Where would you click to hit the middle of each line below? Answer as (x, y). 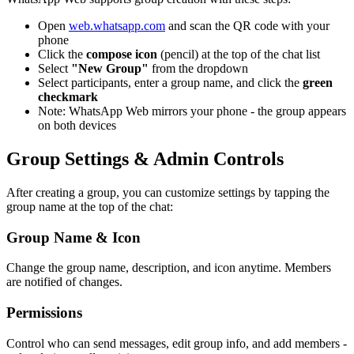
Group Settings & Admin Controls (145, 158)
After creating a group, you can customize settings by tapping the (168, 192)
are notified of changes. (64, 282)
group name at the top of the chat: (90, 206)
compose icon (122, 55)
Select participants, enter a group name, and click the (170, 83)
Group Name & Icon (73, 237)
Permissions (44, 313)
